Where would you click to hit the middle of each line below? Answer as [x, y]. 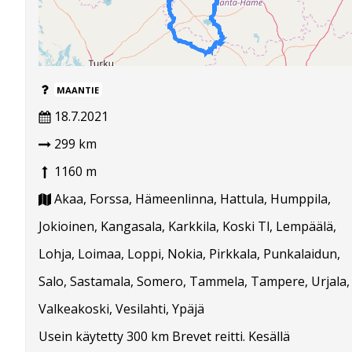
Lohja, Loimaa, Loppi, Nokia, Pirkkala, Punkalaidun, [189, 253]
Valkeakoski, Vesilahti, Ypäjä [121, 308]
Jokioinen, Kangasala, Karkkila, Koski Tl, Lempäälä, [187, 226]
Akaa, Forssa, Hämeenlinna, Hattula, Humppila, [191, 198]
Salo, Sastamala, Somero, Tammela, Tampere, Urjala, [194, 281]
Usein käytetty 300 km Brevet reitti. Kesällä [164, 336]
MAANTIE [78, 90]
